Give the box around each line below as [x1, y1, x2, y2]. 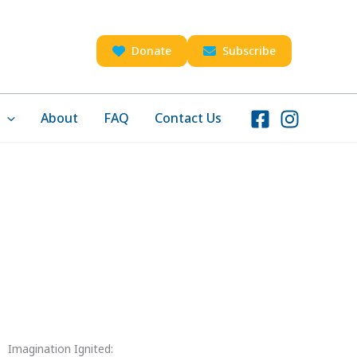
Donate [131, 42, 171, 58]
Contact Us [155, 109, 222, 127]
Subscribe [222, 42, 276, 58]
